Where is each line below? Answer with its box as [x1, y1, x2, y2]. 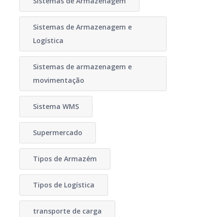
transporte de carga [32, 206, 102, 216]
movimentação [32, 76, 84, 85]
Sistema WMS [32, 102, 79, 111]
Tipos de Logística [32, 180, 94, 189]
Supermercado [32, 128, 82, 137]
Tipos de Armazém [32, 154, 97, 163]
